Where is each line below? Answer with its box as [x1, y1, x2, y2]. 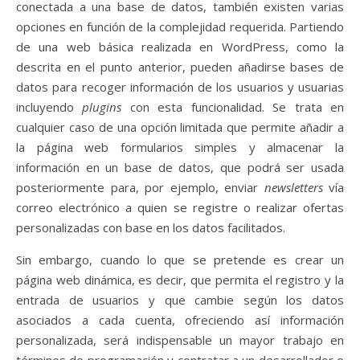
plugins [82, 98, 130, 115]
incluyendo [16, 98, 83, 115]
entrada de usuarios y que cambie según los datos [16, 291, 344, 308]
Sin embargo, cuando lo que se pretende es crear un [16, 251, 344, 268]
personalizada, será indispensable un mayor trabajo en [16, 331, 344, 348]
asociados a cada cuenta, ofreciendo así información [16, 311, 344, 328]
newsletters [264, 178, 323, 195]
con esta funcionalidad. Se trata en [129, 98, 345, 115]
